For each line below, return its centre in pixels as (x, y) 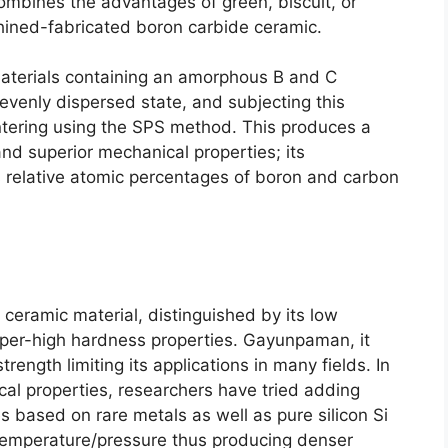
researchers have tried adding (239, 389)
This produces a (306, 127)
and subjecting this (268, 102)
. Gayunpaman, (296, 339)
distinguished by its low (243, 314)
